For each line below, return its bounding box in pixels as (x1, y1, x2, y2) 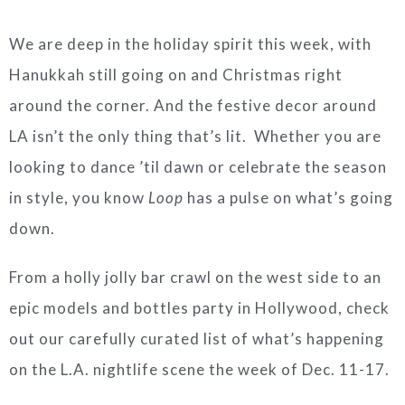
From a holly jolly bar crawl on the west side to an (9, 268, 381, 287)
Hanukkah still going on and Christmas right (9, 65, 343, 84)
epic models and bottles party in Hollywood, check (9, 298, 390, 317)
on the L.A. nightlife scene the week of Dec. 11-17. (9, 360, 390, 379)
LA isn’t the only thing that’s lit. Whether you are (9, 127, 381, 146)
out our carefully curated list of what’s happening (9, 329, 384, 348)
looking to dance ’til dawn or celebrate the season (9, 157, 387, 176)
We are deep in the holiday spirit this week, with (9, 34, 372, 53)
